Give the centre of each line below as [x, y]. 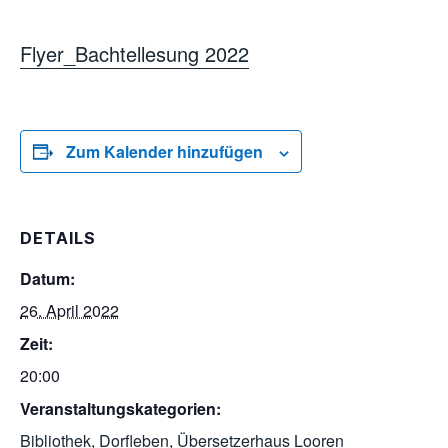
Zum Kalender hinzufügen [164, 151]
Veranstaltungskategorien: [120, 408]
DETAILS [58, 238]
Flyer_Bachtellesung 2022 [134, 53]
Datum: [47, 278]
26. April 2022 [69, 310]
